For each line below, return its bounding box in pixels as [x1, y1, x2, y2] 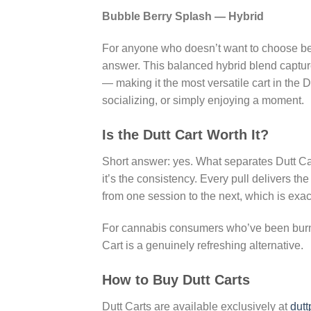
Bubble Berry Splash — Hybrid [102, 10, 264, 23]
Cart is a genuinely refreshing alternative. [102, 239, 303, 251]
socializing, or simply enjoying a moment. [102, 94, 304, 107]
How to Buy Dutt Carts [102, 271, 250, 287]
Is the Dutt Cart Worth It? [102, 126, 269, 142]
